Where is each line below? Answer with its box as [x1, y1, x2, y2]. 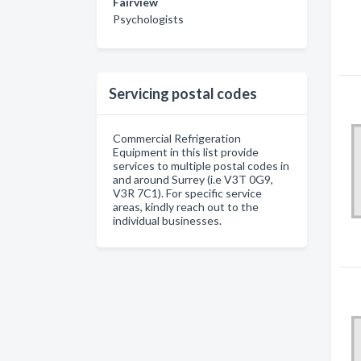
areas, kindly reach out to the [113, 199, 259, 214]
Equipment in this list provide [113, 144, 259, 159]
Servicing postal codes [109, 84, 257, 102]
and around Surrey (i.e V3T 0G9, [113, 172, 273, 186]
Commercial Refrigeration [113, 131, 241, 145]
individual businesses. [113, 213, 222, 227]
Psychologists [113, 11, 184, 26]
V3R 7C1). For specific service [113, 185, 262, 200]
